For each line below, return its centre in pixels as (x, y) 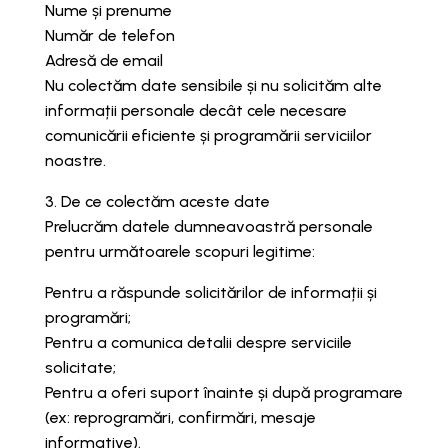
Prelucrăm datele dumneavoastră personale (208, 227)
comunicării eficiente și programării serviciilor (208, 136)
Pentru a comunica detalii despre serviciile (198, 343)
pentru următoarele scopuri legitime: (179, 252)
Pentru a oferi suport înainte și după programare (223, 393)
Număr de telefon (109, 36)
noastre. (75, 161)
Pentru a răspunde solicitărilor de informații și (210, 293)
